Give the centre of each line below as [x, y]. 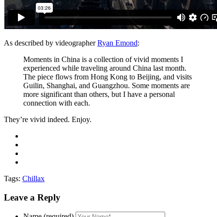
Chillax [33, 178]
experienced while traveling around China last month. [105, 68]
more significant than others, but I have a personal [99, 94]
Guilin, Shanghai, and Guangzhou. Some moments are [107, 85]
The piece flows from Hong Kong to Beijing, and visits [108, 77]
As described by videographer [51, 43]
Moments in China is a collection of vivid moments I [103, 59]
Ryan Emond [117, 43]
